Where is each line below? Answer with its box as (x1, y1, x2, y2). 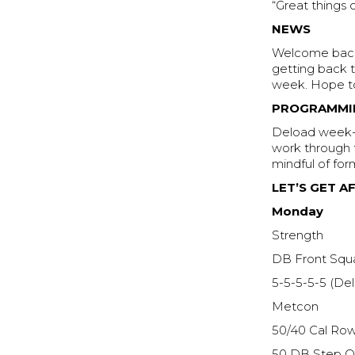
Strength (272, 228, 324, 243)
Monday (272, 204, 324, 219)
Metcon (272, 300, 319, 315)
